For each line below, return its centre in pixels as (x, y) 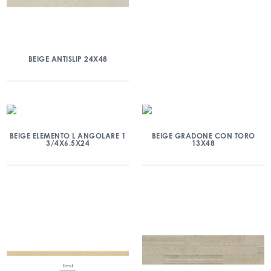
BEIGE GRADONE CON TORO (203, 136)
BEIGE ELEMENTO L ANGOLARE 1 (68, 136)
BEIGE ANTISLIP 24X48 (68, 59)
